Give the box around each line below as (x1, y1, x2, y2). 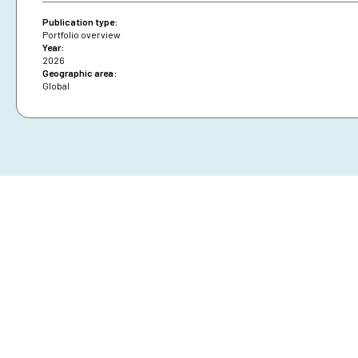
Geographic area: (42, 67, 117, 79)
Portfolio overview (42, 29, 121, 41)
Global (42, 80, 70, 92)
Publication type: (42, 16, 117, 28)
